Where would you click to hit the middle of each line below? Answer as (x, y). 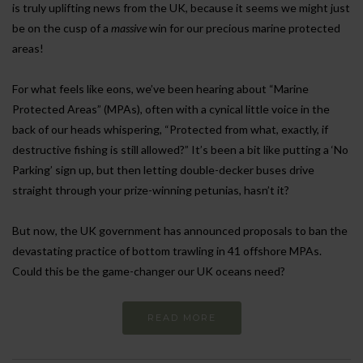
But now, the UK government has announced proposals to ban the (180, 230)
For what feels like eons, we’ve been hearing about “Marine (160, 88)
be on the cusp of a (62, 28)
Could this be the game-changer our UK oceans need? (149, 271)
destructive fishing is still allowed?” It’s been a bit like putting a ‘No (180, 149)
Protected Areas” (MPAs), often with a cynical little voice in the (171, 109)
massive (129, 28)
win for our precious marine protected (243, 28)
